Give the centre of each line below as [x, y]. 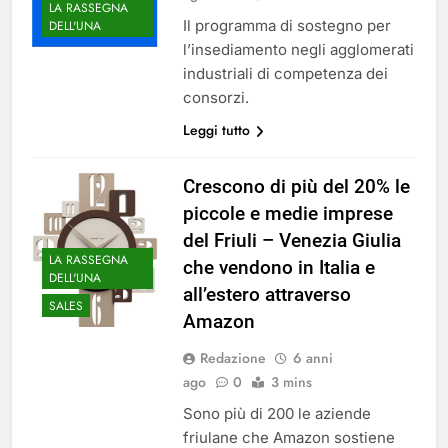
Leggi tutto [216, 130]
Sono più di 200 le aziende [276, 414]
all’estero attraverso [266, 295]
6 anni [312, 358]
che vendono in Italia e [278, 268]
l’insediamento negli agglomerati [298, 50]
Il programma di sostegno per [286, 26]
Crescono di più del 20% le [296, 187]
